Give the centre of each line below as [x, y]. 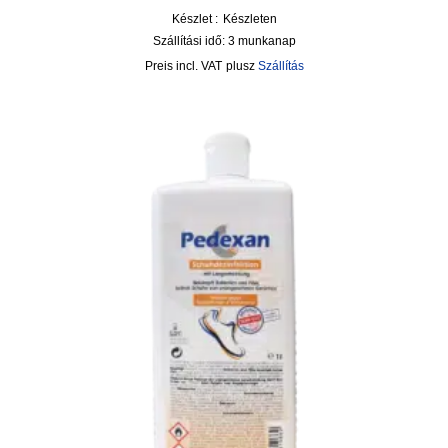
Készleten [249, 19]
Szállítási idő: [190, 41]
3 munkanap [261, 41]
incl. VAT [198, 66]
